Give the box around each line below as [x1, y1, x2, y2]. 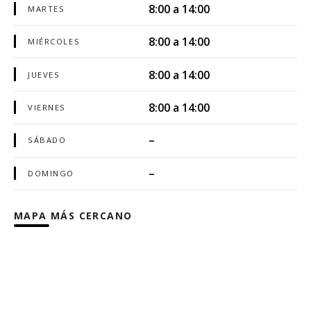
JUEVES [28, 69, 60, 80]
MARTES [28, 3, 65, 14]
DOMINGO [28, 167, 74, 178]
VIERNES [28, 102, 66, 113]
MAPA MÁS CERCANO [14, 208, 133, 222]
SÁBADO [28, 135, 67, 146]
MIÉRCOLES [28, 36, 81, 47]
